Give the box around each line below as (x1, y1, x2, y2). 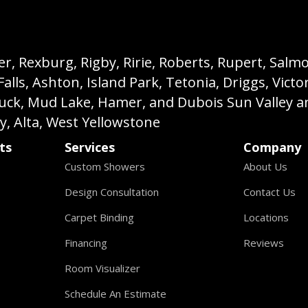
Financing (64, 236, 107, 250)
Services (64, 139, 115, 155)
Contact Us (243, 185, 296, 199)
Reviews (243, 236, 285, 250)
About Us (243, 159, 288, 173)
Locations (243, 210, 289, 224)
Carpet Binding (64, 210, 134, 224)
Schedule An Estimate (64, 287, 166, 300)
